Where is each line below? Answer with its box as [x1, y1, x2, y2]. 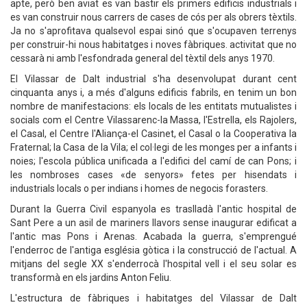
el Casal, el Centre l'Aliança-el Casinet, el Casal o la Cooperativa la [10, 128, 297, 139]
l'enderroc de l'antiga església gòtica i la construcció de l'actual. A [10, 245, 297, 256]
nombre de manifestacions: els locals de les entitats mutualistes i [10, 101, 297, 112]
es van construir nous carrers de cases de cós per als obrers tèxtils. [10, 12, 297, 23]
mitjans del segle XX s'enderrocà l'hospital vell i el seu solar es [10, 258, 297, 269]
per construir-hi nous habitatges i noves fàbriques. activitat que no [10, 39, 297, 50]
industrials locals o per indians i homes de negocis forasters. [10, 183, 268, 194]
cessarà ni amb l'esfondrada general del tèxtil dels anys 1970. [10, 53, 275, 64]
